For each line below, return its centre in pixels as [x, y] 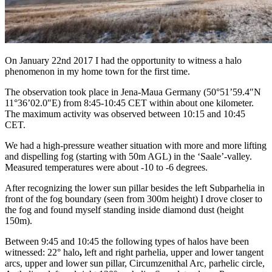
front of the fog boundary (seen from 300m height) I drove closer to [134, 199]
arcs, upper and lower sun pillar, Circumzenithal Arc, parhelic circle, [135, 263]
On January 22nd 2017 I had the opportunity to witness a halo [123, 61]
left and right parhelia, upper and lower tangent [173, 253]
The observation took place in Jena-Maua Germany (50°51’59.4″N [133, 92]
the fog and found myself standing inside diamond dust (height [124, 210]
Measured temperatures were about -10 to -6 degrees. [106, 168]
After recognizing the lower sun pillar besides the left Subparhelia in [135, 188]
